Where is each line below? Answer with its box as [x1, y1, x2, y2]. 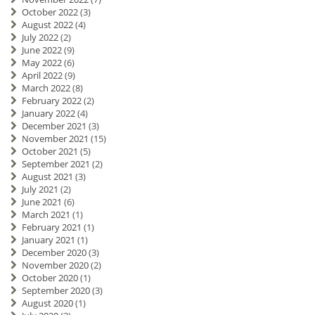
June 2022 [21, 44, 62, 57]
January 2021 [21, 233, 75, 247]
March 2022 [21, 82, 70, 95]
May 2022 [21, 56, 62, 70]
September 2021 [21, 157, 90, 171]
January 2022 [21, 107, 75, 120]
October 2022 [21, 6, 78, 19]
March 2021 [21, 208, 70, 221]
